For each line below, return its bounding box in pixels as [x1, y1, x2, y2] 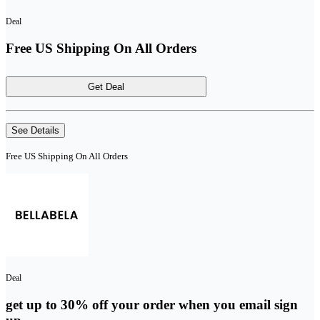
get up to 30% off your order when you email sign [6, 297, 298, 312]
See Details [11, 125, 59, 136]
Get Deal [87, 81, 124, 93]
